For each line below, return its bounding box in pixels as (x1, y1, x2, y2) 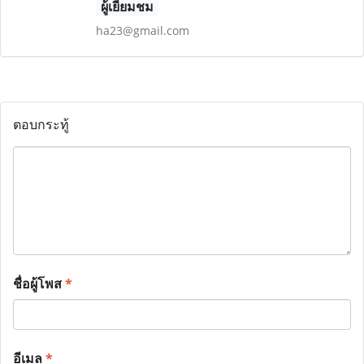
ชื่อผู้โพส (13, 275, 65, 292)
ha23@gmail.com (95, 23, 189, 38)
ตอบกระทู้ (13, 115, 69, 133)
